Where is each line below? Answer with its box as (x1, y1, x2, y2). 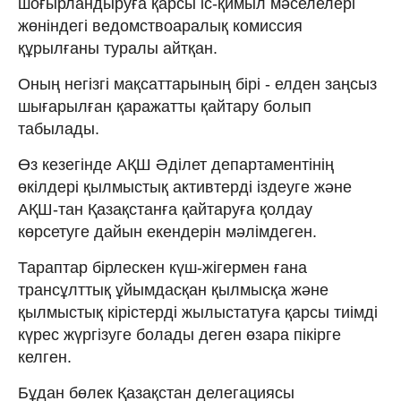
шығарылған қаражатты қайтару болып (18, 97, 311, 115)
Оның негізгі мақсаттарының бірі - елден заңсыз (18, 74, 377, 93)
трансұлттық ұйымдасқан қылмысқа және (18, 280, 328, 299)
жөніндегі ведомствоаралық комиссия (18, 16, 303, 35)
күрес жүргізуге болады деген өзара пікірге (18, 325, 341, 344)
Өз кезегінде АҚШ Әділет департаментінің (18, 155, 334, 174)
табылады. (18, 119, 99, 138)
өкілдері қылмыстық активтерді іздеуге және (18, 177, 352, 196)
